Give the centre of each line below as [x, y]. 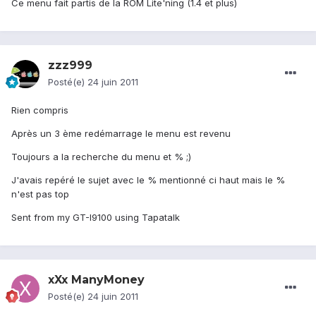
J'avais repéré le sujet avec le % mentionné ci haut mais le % [148, 180]
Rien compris [40, 110]
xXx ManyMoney [96, 280]
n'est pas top [40, 194]
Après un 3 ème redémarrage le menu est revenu [121, 134]
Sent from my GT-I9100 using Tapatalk [96, 218]
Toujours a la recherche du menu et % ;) [101, 157]
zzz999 [70, 66]
